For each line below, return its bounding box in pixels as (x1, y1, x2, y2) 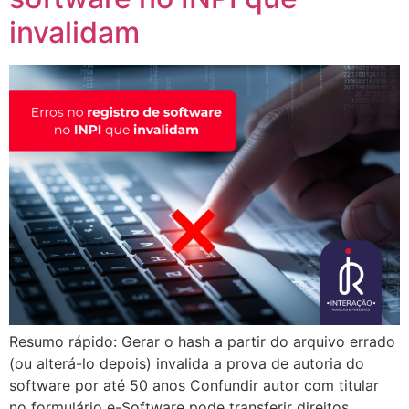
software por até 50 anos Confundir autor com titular (9, 375, 379, 394)
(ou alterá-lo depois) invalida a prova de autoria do (9, 353, 364, 372)
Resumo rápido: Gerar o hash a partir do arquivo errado (9, 331, 395, 351)
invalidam (9, 14, 140, 50)
